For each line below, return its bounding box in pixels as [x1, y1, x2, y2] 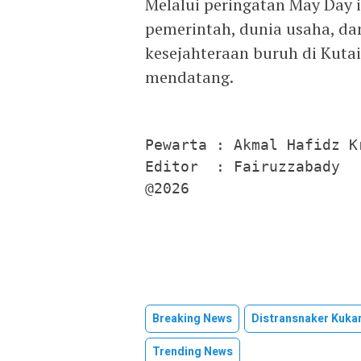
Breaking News [152, 309, 232, 327]
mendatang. [145, 65, 234, 88]
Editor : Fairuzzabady [145, 157, 340, 175]
